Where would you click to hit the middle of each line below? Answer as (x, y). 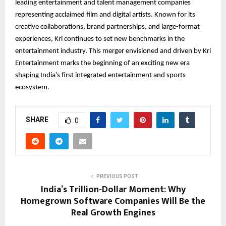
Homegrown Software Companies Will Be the (113, 202)
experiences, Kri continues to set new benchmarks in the (100, 39)
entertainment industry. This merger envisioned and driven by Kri (113, 51)
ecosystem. (32, 88)
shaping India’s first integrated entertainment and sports (100, 76)
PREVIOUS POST (117, 177)
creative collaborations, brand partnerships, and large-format (107, 27)
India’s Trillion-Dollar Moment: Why (113, 190)
